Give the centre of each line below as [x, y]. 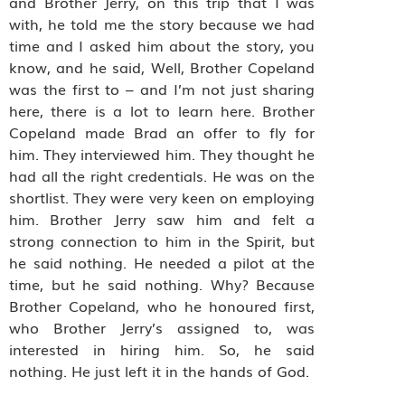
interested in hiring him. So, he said [162, 349]
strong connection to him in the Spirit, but [162, 241]
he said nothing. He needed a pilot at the [162, 263]
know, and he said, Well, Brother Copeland [162, 67]
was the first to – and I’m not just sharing [162, 89]
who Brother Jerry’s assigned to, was [162, 328]
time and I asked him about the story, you [162, 46]
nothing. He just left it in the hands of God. [159, 371]
